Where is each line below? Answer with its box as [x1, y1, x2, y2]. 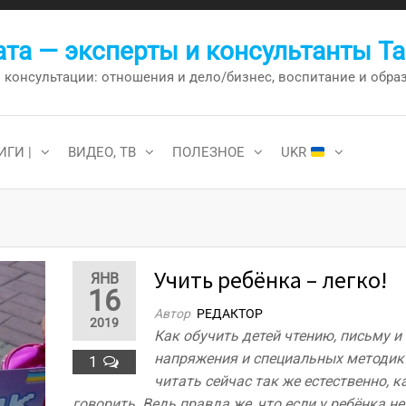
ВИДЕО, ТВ [68, 144, 136, 160]
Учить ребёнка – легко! [154, 265, 388, 295]
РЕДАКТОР [197, 306, 264, 321]
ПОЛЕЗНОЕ [172, 144, 245, 160]
